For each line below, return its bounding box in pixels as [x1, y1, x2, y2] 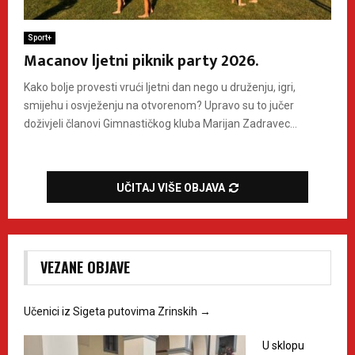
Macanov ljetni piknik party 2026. [24, 47, 258, 74]
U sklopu [262, 338, 304, 352]
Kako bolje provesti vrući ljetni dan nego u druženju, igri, [24, 80, 296, 94]
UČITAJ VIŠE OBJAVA [116, 181, 225, 194]
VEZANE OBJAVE [40, 256, 130, 277]
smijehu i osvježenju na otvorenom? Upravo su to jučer [24, 98, 294, 112]
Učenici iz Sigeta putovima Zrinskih [24, 304, 200, 318]
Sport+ [28, 32, 52, 42]
